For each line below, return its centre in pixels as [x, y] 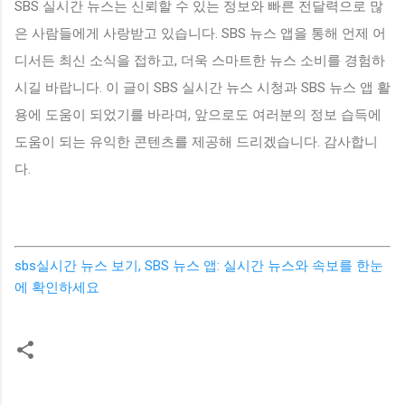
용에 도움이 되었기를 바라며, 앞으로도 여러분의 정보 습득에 [198, 114]
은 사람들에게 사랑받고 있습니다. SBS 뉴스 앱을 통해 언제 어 [200, 33]
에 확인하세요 [57, 287]
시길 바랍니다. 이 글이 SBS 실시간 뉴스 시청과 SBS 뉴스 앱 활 [202, 87]
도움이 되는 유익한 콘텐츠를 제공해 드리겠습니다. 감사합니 [196, 141]
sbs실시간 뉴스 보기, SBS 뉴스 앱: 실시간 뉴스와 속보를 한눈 [199, 265]
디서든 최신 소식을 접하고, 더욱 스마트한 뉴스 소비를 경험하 [200, 60]
